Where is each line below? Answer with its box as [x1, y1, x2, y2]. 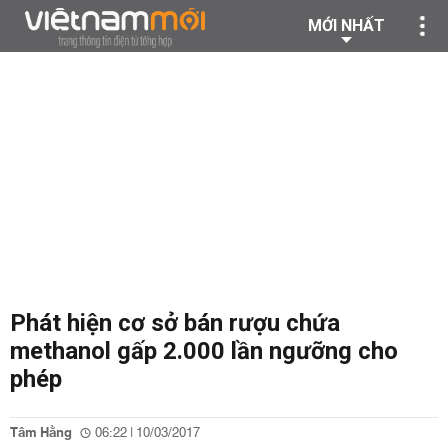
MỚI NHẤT [308, 16, 385, 35]
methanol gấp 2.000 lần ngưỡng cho [10, 337, 398, 365]
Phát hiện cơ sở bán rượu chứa [10, 309, 340, 337]
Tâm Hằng [10, 421, 72, 445]
